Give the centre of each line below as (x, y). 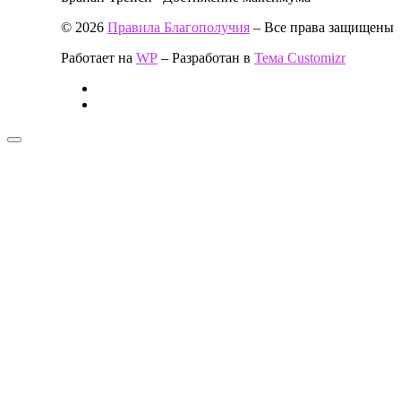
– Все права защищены (322, 27)
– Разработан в (206, 57)
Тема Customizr (300, 57)
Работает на (98, 57)
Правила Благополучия (179, 27)
